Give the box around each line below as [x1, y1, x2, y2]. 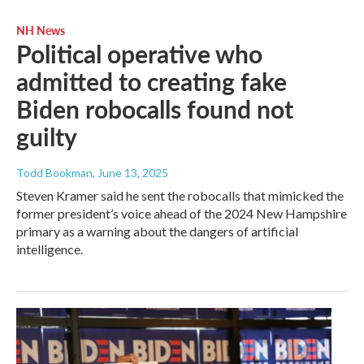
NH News [16, 22, 65, 39]
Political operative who [16, 37, 262, 71]
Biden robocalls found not [16, 92, 293, 127]
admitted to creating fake [16, 64, 287, 99]
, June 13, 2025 [93, 166, 168, 180]
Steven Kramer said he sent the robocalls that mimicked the [16, 188, 344, 204]
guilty [16, 119, 77, 154]
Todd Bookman [16, 166, 93, 180]
